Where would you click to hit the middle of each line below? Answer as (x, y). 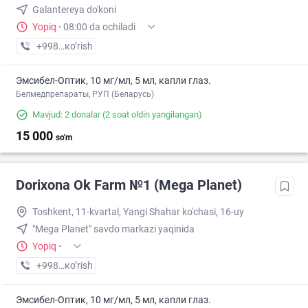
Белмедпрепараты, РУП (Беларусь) (85, 95)
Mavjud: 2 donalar (66, 115)
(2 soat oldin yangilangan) (151, 115)
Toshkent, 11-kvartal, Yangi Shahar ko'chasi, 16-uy (138, 212)
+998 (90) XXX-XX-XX (82, 266)
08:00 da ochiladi (99, 27)
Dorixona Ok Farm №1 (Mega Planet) (129, 185)
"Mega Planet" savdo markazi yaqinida (113, 229)
